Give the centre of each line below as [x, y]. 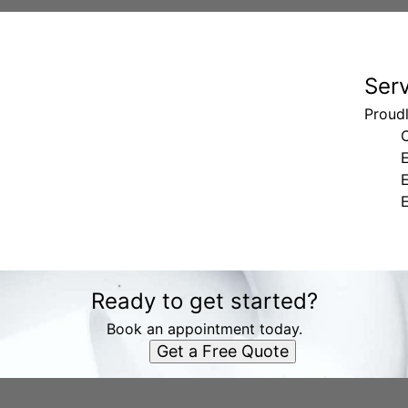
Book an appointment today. [204, 329]
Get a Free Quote [222, 351]
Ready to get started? [204, 301]
